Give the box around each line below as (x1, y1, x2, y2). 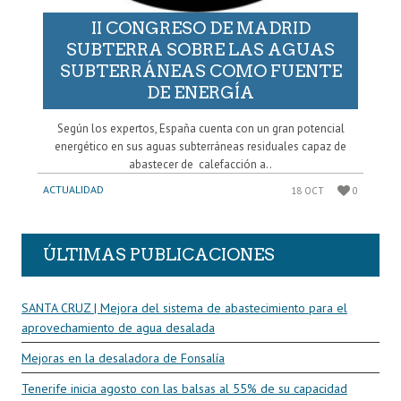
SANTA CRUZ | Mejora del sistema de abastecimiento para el (21, 300, 347, 316)
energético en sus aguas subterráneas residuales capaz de (55, 139, 346, 155)
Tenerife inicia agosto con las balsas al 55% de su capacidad (21, 380, 347, 397)
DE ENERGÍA (147, 82, 254, 104)
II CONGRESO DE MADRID (90, 18, 311, 39)
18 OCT (291, 184, 325, 198)
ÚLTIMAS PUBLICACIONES (43, 244, 275, 266)
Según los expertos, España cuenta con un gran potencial (56, 121, 345, 137)
